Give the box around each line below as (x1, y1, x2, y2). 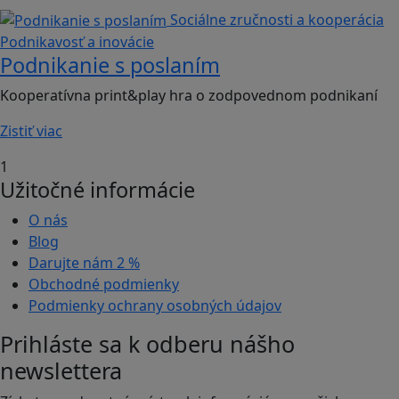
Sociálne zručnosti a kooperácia (170, 9, 384, 29)
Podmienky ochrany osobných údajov (28, 296, 281, 316)
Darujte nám (28, 253, 117, 273)
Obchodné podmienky (28, 274, 179, 295)
